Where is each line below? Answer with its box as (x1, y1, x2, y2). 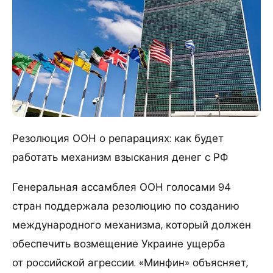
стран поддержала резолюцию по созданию (12, 199, 239, 213)
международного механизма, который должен (12, 218, 251, 232)
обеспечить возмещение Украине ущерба (12, 236, 225, 250)
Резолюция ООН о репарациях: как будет (12, 131, 224, 145)
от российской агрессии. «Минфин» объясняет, (12, 255, 248, 269)
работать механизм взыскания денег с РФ (12, 150, 228, 164)
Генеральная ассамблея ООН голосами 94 (12, 180, 231, 194)
